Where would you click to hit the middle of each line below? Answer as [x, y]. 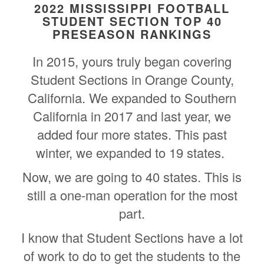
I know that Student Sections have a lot [132, 237]
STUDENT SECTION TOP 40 [132, 21]
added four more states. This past [132, 134]
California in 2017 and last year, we [132, 115]
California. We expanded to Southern [132, 97]
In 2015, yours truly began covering [132, 61]
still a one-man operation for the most [132, 194]
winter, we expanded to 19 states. [132, 152]
